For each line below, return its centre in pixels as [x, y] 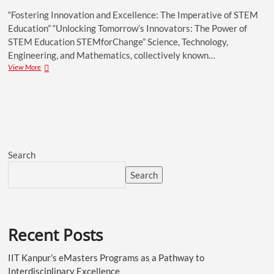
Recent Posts [56, 235]
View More [25, 67]
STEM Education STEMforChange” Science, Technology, [118, 42]
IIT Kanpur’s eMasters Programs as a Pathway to [106, 258]
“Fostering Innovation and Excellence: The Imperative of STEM [133, 15]
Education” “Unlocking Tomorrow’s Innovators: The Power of [128, 28]
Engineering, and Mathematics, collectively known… [112, 55]
